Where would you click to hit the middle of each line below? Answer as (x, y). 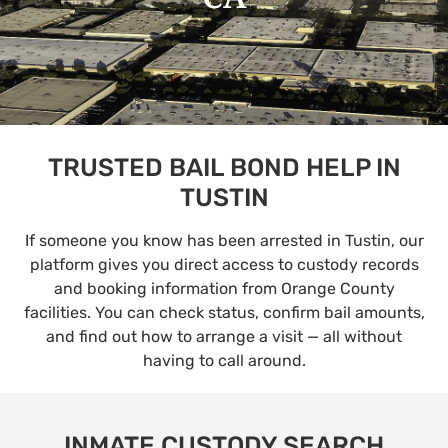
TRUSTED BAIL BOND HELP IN (224, 168)
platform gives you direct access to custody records (224, 265)
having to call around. (224, 361)
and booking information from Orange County (224, 289)
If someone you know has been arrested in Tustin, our (224, 241)
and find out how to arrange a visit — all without (224, 337)
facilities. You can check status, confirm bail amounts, (224, 313)
